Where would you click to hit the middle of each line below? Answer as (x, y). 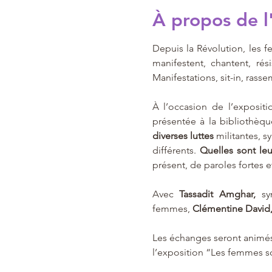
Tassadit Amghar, (220, 194)
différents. (176, 150)
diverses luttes (184, 136)
